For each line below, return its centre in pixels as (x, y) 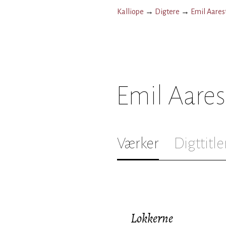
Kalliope (130, 12)
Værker (138, 143)
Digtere (167, 12)
